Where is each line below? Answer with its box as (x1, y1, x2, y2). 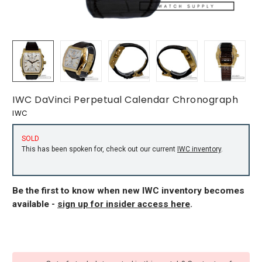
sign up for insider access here (57, 198, 190, 209)
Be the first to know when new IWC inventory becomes (12, 185, 244, 196)
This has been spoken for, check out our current (22, 144, 177, 153)
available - (12, 198, 57, 209)
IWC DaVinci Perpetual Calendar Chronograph (12, 93, 238, 106)
